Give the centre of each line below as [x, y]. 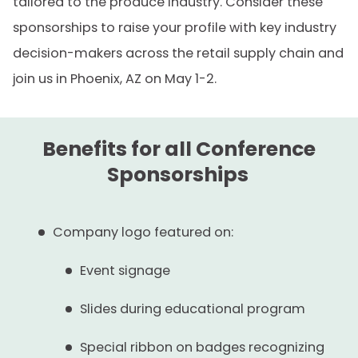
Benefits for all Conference [179, 149]
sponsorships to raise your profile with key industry [175, 28]
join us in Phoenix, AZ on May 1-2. [115, 79]
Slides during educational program [193, 309]
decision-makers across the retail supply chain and [178, 53]
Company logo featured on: [143, 232]
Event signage [125, 270]
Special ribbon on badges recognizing [202, 347]
